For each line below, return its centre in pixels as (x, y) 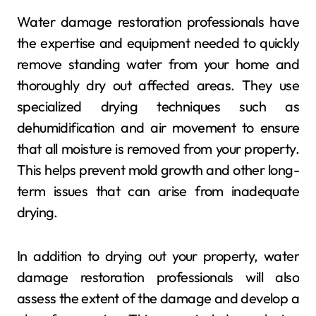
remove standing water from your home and (158, 63)
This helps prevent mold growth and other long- (158, 169)
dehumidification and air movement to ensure (158, 127)
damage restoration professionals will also (158, 276)
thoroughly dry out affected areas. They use (158, 85)
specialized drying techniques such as (158, 106)
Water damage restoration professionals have (158, 21)
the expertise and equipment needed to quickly (158, 42)
